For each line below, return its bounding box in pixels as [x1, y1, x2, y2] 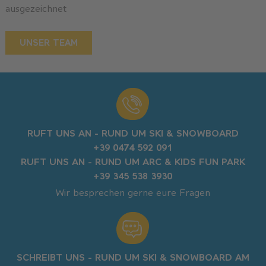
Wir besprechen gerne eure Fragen [55, 188, 210, 198]
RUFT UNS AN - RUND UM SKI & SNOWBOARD [27, 128, 239, 139]
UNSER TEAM [19, 37, 78, 47]
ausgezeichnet [5, 3, 66, 14]
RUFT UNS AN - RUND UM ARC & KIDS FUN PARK [20, 156, 245, 167]
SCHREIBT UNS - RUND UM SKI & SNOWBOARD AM [16, 252, 249, 263]
